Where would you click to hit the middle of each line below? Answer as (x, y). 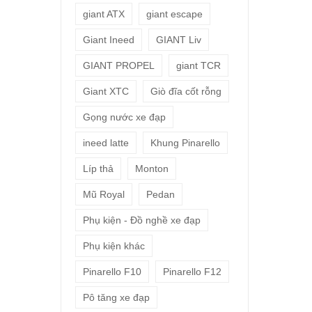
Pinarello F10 (112, 271)
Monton (152, 168)
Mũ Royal (104, 194)
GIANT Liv (179, 39)
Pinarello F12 (192, 271)
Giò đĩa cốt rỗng (186, 91)
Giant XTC (106, 91)
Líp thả (98, 168)
